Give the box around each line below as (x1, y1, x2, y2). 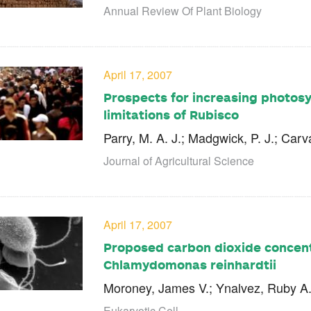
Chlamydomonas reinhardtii (103, 257, 276, 273)
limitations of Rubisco (103, 107, 239, 123)
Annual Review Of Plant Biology (103, 3, 262, 19)
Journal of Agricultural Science (103, 153, 254, 169)
